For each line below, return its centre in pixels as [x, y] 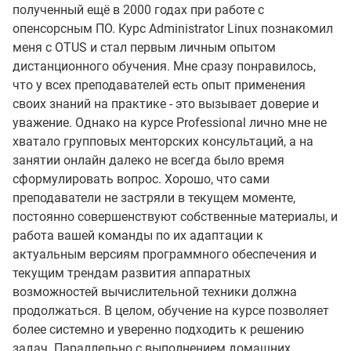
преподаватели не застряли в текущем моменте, [154, 198]
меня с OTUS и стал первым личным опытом [144, 47]
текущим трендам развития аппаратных [132, 273]
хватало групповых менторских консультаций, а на [163, 141]
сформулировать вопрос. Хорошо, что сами [141, 179]
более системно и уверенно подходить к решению [158, 329]
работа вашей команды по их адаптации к [138, 235]
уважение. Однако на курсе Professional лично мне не [170, 123]
